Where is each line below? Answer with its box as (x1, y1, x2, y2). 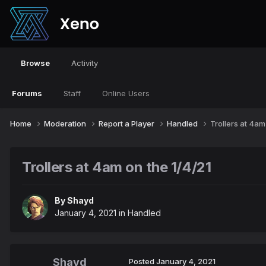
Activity (71, 58, 98, 68)
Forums (12, 88, 42, 98)
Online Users (102, 88, 150, 98)
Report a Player (99, 118, 156, 128)
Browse (21, 58, 50, 68)
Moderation (44, 118, 88, 128)
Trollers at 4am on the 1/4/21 (22, 158, 211, 176)
